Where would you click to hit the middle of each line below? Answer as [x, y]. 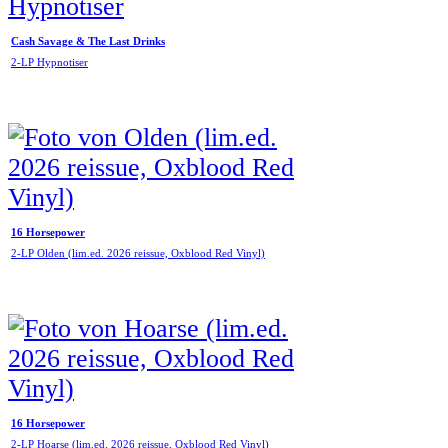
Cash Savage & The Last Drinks [88, 41]
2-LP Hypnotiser [49, 63]
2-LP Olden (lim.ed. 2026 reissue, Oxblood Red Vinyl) [138, 254]
